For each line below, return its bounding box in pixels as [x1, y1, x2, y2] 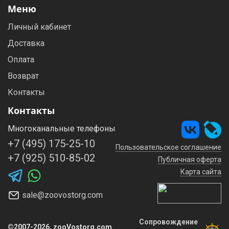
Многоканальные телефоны [8, 124, 116, 133]
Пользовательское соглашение [116, 143, 221, 151]
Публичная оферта [158, 155, 221, 164]
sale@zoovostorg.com [22, 190, 103, 200]
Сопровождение [139, 218, 198, 226]
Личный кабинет [8, 22, 71, 32]
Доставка [8, 38, 44, 48]
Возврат [8, 71, 39, 81]
